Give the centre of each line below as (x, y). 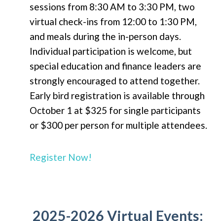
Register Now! (61, 157)
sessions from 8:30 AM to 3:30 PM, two (112, 7)
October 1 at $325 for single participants (115, 110)
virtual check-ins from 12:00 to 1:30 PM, (113, 22)
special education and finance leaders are (115, 66)
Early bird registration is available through (117, 96)
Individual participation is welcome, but (111, 51)
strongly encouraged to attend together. (115, 81)
